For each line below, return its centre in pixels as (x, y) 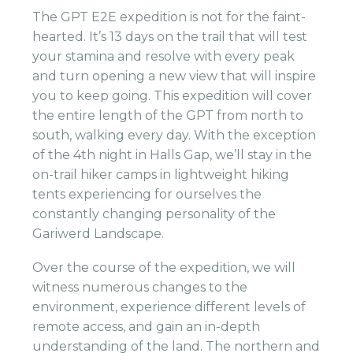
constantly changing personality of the (154, 214)
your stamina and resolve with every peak (164, 57)
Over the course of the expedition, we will (164, 268)
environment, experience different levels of (169, 307)
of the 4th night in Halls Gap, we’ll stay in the (173, 155)
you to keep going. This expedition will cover (173, 96)
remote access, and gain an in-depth (147, 327)
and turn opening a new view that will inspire (175, 76)
